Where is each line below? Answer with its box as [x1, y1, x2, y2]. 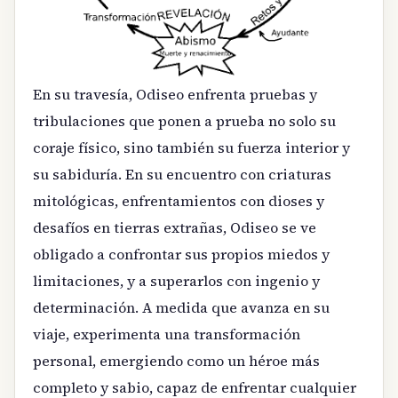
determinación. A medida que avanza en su [33, 297, 330, 317]
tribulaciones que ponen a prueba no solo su [33, 110, 336, 131]
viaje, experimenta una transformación [33, 323, 300, 344]
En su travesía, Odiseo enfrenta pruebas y [33, 84, 317, 104]
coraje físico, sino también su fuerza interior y [33, 137, 350, 157]
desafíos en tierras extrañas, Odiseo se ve [33, 217, 316, 237]
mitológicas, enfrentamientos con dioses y [33, 190, 324, 211]
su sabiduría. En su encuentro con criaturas [33, 163, 331, 184]
